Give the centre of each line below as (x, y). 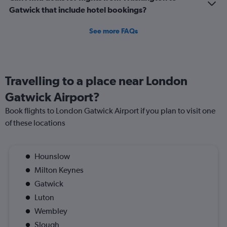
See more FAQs (113, 31)
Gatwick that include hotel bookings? (78, 10)
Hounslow (52, 157)
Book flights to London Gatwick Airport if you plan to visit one (110, 111)
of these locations (35, 123)
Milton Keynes (59, 170)
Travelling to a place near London (96, 81)
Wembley (51, 211)
